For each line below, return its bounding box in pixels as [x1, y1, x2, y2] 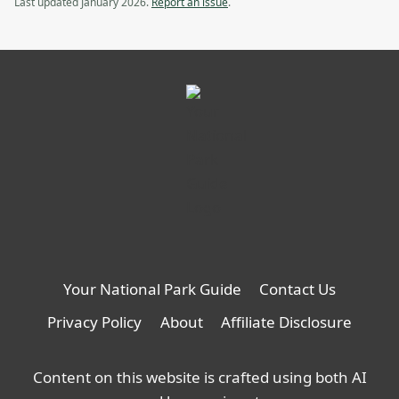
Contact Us [259, 278, 337, 299]
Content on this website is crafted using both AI [32, 367, 367, 387]
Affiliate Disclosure [220, 311, 352, 332]
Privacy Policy [47, 311, 142, 332]
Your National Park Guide [62, 278, 241, 299]
